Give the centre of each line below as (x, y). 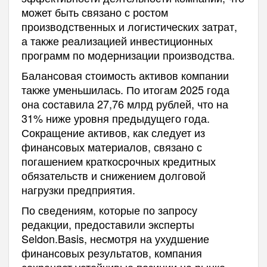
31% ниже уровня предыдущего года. (115, 118)
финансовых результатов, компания (111, 253)
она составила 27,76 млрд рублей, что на (125, 104)
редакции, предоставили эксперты (108, 224)
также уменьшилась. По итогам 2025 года (125, 90)
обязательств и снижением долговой (113, 176)
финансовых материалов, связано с (111, 147)
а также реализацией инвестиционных (117, 41)
